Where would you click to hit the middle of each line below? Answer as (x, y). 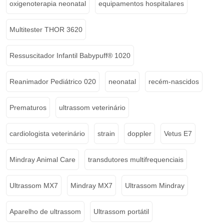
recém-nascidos (174, 81)
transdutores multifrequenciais (136, 159)
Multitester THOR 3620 (46, 29)
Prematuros (28, 107)
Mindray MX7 (91, 185)
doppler (139, 133)
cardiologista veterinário (47, 133)
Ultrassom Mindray (155, 185)
